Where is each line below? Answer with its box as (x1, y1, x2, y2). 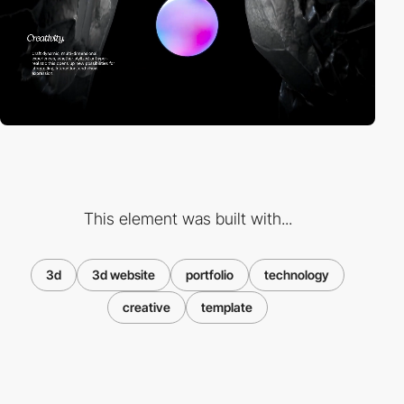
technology (264, 266, 329, 282)
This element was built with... (83, 208, 292, 228)
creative (123, 298, 170, 315)
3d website (92, 266, 155, 282)
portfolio (186, 266, 234, 282)
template (201, 298, 252, 315)
